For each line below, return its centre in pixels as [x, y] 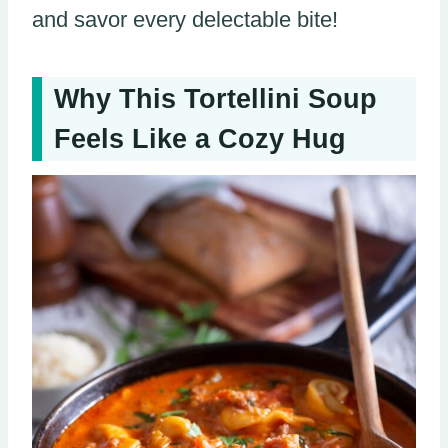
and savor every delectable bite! [185, 19]
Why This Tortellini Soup [215, 99]
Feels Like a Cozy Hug [200, 139]
